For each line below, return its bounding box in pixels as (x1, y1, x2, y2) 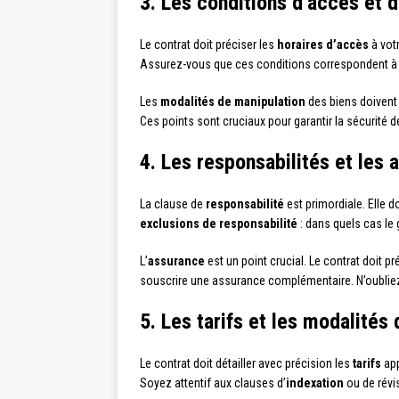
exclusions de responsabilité (140, 216, 297, 231)
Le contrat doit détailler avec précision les (140, 356, 353, 370)
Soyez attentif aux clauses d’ (140, 376, 286, 390)
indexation (286, 376, 344, 390)
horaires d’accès (277, 37, 369, 52)
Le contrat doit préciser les (140, 37, 277, 52)
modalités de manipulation (160, 94, 305, 109)
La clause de (140, 197, 206, 211)
